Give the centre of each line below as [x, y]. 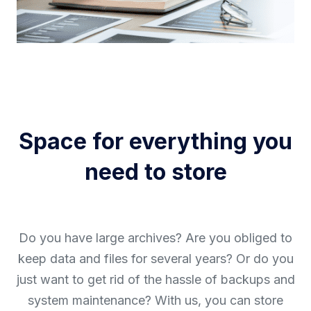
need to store [155, 171]
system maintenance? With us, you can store [155, 300]
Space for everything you [155, 141]
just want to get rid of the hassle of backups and [155, 279]
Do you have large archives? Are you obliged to [155, 237]
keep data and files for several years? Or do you [155, 258]
